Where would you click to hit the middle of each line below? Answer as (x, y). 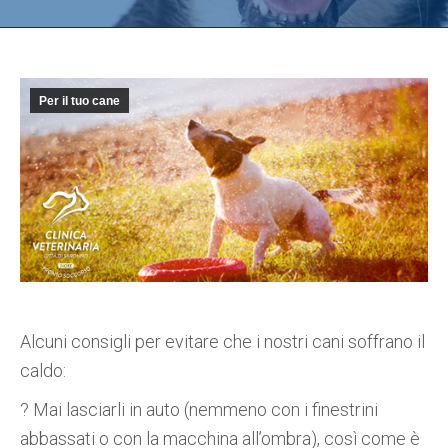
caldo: (43, 370)
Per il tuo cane (79, 101)
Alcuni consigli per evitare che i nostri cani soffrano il (222, 341)
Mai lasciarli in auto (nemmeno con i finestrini (203, 409)
